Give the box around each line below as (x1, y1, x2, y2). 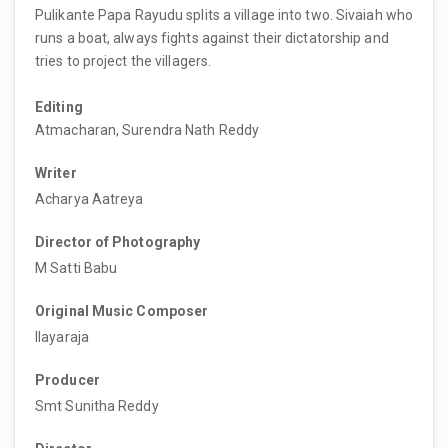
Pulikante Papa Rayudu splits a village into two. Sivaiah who (35, 6, 414, 23)
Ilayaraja (35, 328, 89, 345)
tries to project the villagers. (35, 52, 212, 69)
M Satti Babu (35, 259, 118, 276)
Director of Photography (35, 233, 201, 250)
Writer (35, 164, 77, 181)
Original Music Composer (35, 302, 209, 319)
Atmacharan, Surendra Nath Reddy (35, 121, 260, 138)
